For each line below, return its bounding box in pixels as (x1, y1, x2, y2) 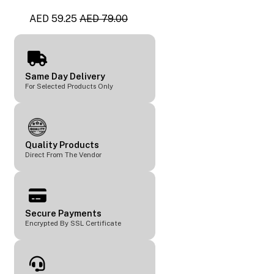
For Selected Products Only (25, 81, 114, 91)
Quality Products (25, 139, 100, 150)
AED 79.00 (80, 12, 128, 24)
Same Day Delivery (25, 70, 106, 81)
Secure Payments (25, 207, 102, 218)
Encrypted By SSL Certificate (25, 218, 122, 228)
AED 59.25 (29, 12, 77, 24)
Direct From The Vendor (25, 150, 102, 159)
